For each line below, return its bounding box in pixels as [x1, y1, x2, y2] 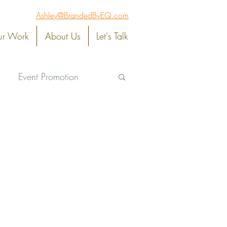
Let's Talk [96, 30, 128, 42]
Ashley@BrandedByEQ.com [36, 10, 129, 21]
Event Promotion [18, 70, 79, 83]
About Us [45, 30, 81, 42]
